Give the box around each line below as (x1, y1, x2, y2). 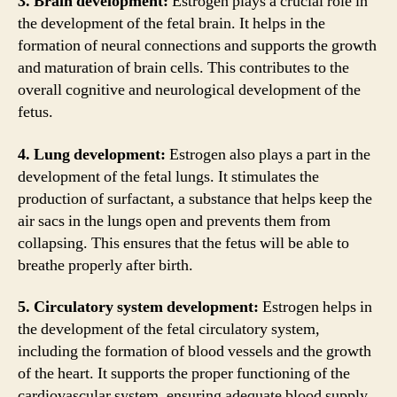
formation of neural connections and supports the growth (18, 35, 377, 56)
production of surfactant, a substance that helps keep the (18, 188, 372, 209)
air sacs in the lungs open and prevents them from (18, 210, 331, 231)
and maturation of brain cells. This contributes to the (18, 58, 349, 78)
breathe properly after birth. (18, 254, 193, 276)
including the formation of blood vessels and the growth (18, 341, 371, 362)
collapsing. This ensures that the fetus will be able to (18, 232, 349, 253)
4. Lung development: (18, 144, 166, 165)
